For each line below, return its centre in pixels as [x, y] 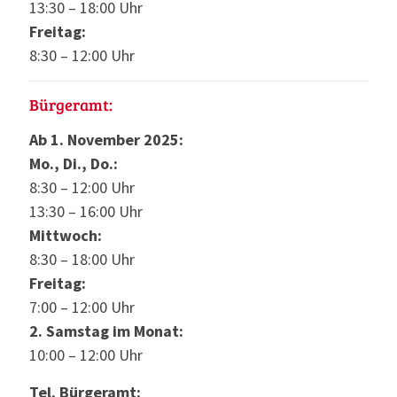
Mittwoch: [66, 236]
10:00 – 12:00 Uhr [86, 355]
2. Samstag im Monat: [106, 331]
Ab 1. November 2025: [106, 140]
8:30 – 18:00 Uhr [82, 260]
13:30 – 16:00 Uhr [86, 212]
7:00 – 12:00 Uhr [82, 307]
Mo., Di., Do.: [74, 164]
